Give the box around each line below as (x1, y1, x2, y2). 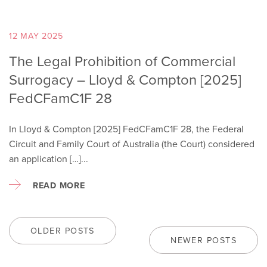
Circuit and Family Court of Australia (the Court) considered (9, 137, 254, 151)
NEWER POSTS (170, 234, 237, 247)
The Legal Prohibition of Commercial (9, 51, 235, 72)
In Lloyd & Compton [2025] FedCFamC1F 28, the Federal (9, 122, 244, 136)
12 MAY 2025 (9, 29, 63, 42)
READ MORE (33, 179, 85, 192)
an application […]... (9, 152, 88, 166)
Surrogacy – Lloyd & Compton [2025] (9, 69, 241, 91)
